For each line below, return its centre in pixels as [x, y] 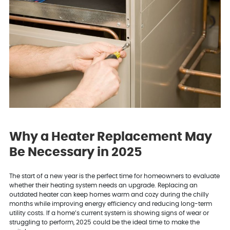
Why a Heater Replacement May [110, 137]
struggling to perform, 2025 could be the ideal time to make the [104, 223]
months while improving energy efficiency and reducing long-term [110, 204]
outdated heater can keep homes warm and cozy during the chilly [109, 195]
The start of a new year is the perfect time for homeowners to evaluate [114, 176]
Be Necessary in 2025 [75, 152]
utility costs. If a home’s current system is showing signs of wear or [109, 213]
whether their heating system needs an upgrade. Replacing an [103, 186]
